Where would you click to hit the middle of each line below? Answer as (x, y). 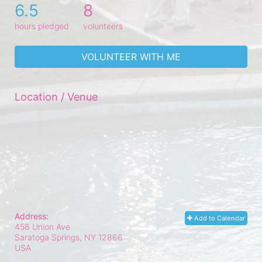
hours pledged (42, 26)
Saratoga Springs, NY (55, 237)
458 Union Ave (42, 226)
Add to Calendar (219, 218)
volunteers (103, 26)
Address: (32, 216)
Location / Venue (56, 96)
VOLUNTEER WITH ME (131, 56)
